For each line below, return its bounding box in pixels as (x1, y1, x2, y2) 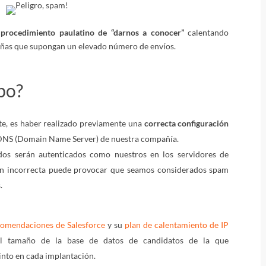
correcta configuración (144, 118, 229, 129)
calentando (183, 27, 229, 37)
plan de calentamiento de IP (125, 219, 229, 230)
